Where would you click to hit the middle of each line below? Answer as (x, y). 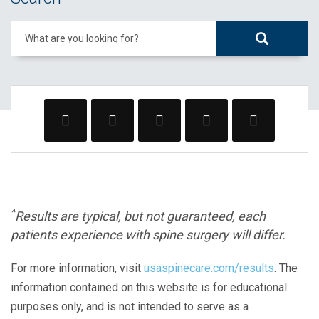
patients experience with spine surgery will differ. (148, 234)
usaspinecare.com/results (209, 268)
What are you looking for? (82, 38)
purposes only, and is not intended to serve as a (130, 306)
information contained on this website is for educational (149, 287)
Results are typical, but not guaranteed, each (140, 216)
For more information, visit (77, 268)
